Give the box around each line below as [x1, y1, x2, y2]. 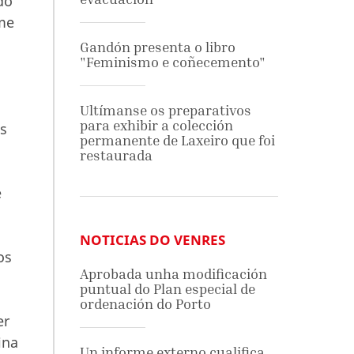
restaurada [79, 147, 153, 164]
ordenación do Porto [79, 296, 211, 312]
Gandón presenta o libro [79, 39, 235, 55]
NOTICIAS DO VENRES [79, 231, 225, 249]
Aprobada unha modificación [79, 265, 267, 282]
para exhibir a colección [79, 117, 233, 134]
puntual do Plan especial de [79, 281, 255, 297]
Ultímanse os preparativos [79, 102, 251, 119]
